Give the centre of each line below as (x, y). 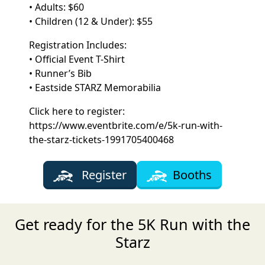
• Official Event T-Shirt (77, 59)
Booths (193, 175)
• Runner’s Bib (61, 73)
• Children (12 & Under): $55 (91, 21)
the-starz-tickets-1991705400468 (102, 140)
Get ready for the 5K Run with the (132, 224)
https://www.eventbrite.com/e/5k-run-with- (126, 125)
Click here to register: (77, 111)
